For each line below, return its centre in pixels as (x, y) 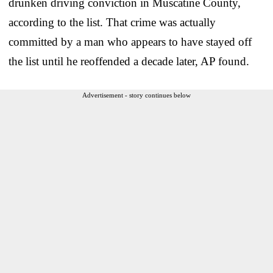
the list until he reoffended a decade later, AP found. (129, 61)
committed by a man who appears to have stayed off (130, 41)
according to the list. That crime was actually (112, 22)
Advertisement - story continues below (136, 95)
